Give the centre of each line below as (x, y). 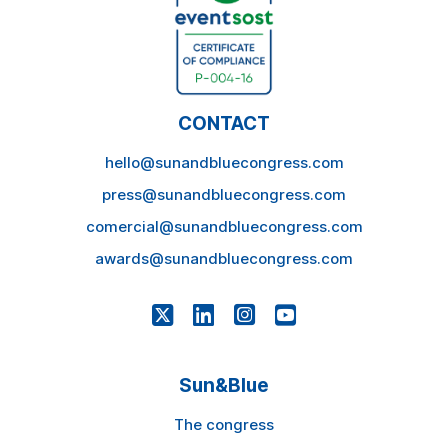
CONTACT (224, 123)
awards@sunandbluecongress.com (224, 258)
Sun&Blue (224, 385)
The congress (224, 424)
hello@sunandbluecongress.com (224, 162)
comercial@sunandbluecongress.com (224, 226)
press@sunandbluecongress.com (224, 194)
